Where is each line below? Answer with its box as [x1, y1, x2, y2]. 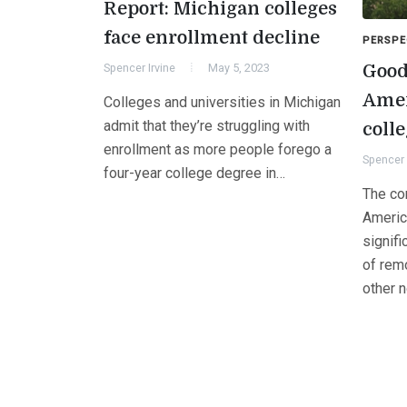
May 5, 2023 [208, 61, 270, 74]
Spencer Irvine [104, 61, 175, 74]
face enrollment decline [104, 27, 320, 48]
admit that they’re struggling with [104, 117, 310, 134]
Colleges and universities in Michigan [104, 94, 341, 111]
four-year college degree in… [104, 164, 285, 182]
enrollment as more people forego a [104, 141, 332, 158]
